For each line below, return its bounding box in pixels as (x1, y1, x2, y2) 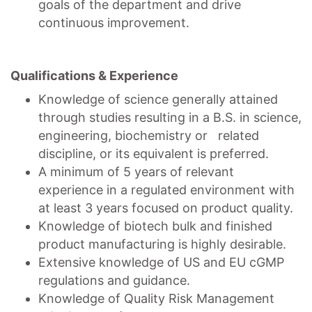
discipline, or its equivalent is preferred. (38, 146, 272, 161)
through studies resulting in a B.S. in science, (38, 110, 302, 125)
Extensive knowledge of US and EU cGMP (38, 255, 284, 270)
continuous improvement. (38, 15, 189, 30)
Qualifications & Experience (10, 68, 178, 83)
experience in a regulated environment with (38, 182, 295, 197)
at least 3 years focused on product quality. (38, 201, 293, 215)
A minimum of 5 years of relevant (38, 164, 234, 179)
